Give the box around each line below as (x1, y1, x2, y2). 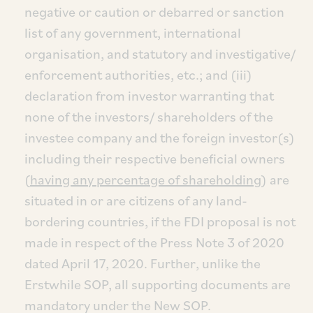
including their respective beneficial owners (24, 150, 285, 168)
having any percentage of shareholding (30, 170, 261, 189)
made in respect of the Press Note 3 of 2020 (24, 233, 284, 252)
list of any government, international (24, 24, 241, 42)
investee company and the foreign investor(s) (24, 129, 295, 147)
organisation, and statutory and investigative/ (24, 45, 296, 63)
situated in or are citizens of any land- (24, 191, 247, 210)
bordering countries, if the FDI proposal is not (24, 212, 296, 231)
